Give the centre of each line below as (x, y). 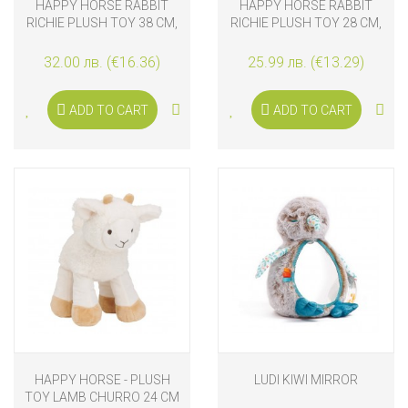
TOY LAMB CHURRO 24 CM (102, 398)
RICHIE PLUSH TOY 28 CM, (306, 23)
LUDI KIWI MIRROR (306, 380)
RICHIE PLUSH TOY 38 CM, (102, 23)
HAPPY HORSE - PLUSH (102, 380)
